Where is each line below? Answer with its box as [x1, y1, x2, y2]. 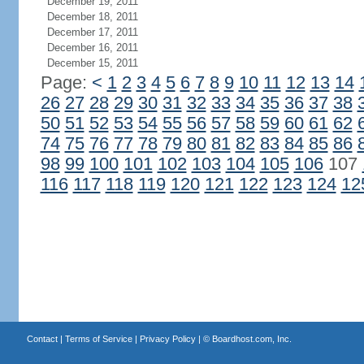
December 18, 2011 [46, 11, 138, 23]
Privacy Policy [139, 334, 196, 344]
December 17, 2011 [46, 26, 138, 38]
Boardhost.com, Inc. [211, 334, 292, 344]
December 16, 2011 [46, 41, 138, 54]
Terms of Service [64, 334, 132, 344]
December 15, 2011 [46, 57, 138, 69]
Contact [26, 334, 58, 344]
